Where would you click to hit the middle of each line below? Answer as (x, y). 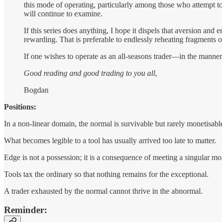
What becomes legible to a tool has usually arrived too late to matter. (110, 140)
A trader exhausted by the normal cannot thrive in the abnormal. (103, 191)
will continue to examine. (63, 13)
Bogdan (36, 90)
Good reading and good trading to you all (89, 73)
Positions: (20, 107)
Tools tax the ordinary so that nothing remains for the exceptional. (106, 174)
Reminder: (26, 210)
